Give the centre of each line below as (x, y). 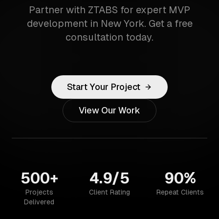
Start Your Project (104, 87)
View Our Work (109, 110)
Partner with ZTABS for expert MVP (109, 10)
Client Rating (109, 192)
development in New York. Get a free (109, 23)
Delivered (39, 202)
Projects (39, 192)
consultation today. (109, 37)
